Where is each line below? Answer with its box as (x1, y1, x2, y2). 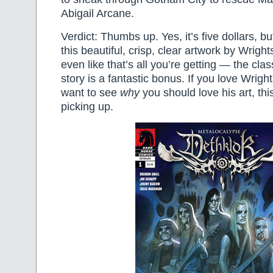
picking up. (61, 100, 113, 113)
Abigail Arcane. (61, 7, 134, 20)
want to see (61, 86, 120, 99)
